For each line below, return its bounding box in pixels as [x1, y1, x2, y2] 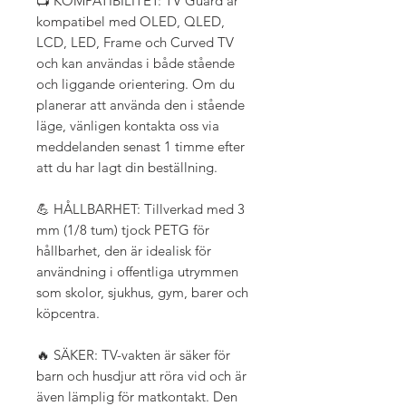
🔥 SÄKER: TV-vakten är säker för [36, 345, 230, 363]
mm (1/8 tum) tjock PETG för [36, 220, 209, 238]
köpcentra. [36, 304, 100, 322]
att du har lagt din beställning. [36, 158, 217, 176]
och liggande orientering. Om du [36, 74, 235, 92]
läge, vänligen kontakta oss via [36, 116, 219, 134]
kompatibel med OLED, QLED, [36, 12, 225, 30]
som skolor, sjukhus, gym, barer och [36, 283, 248, 301]
